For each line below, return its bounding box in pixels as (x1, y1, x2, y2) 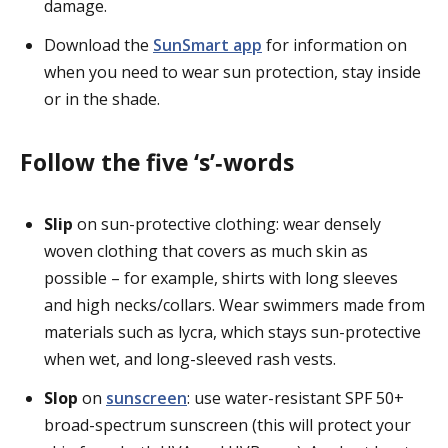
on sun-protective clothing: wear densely (77, 213, 381, 236)
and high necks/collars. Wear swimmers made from (44, 294, 425, 317)
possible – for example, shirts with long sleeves (44, 267, 398, 290)
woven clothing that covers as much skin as (44, 240, 368, 263)
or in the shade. (44, 88, 160, 111)
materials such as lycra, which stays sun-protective (44, 321, 421, 344)
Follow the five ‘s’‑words (20, 146, 294, 179)
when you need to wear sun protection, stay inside (44, 61, 421, 84)
